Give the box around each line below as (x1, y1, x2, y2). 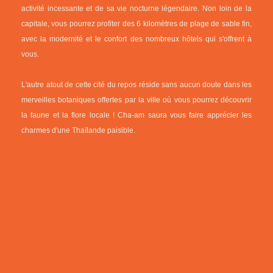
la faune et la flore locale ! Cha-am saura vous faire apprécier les (21, 111, 252, 119)
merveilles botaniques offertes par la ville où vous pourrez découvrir (21, 96, 252, 104)
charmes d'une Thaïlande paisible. (21, 126, 135, 135)
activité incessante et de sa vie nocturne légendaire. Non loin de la (21, 4, 252, 13)
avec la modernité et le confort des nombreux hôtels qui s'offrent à (21, 35, 252, 43)
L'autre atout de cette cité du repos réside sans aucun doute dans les (21, 80, 252, 89)
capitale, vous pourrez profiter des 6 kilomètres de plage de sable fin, (21, 19, 252, 28)
